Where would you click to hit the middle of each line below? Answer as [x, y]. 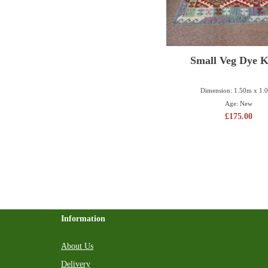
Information [83, 219]
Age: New [238, 104]
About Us [77, 246]
